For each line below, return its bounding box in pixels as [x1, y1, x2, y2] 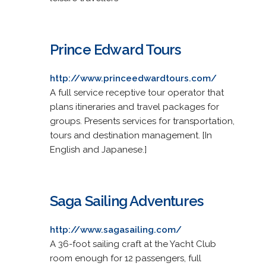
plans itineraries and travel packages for [49, 101, 219, 112]
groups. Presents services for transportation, [49, 115, 235, 126]
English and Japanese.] [49, 144, 147, 155]
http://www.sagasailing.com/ [49, 224, 182, 235]
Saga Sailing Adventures [49, 192, 204, 210]
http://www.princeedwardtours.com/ [49, 72, 217, 84]
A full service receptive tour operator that [49, 87, 224, 98]
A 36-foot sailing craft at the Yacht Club [49, 238, 216, 249]
